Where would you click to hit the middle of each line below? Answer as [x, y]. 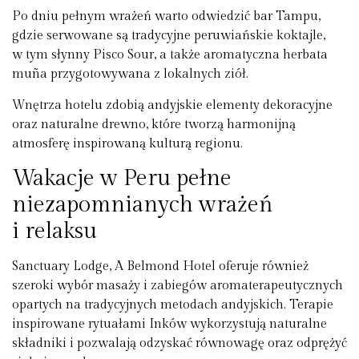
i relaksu [54, 231]
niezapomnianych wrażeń [143, 204]
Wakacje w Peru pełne [122, 178]
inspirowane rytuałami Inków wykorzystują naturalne [169, 324]
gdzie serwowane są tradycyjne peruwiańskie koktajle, [169, 36]
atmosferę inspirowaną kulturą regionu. [127, 143]
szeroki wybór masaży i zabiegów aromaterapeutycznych [177, 285]
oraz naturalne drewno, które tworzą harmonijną [154, 124]
